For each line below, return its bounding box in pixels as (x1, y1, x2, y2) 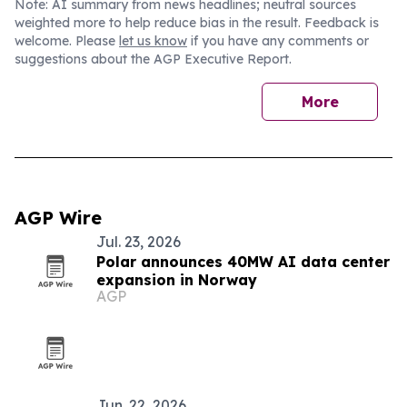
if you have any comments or (187, 33, 369, 49)
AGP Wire (15, 206, 102, 229)
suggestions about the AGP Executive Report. (15, 51, 292, 67)
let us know (119, 33, 187, 49)
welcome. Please (15, 33, 119, 49)
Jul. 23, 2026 (96, 233, 181, 251)
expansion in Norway (96, 271, 257, 289)
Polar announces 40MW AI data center (96, 253, 390, 271)
